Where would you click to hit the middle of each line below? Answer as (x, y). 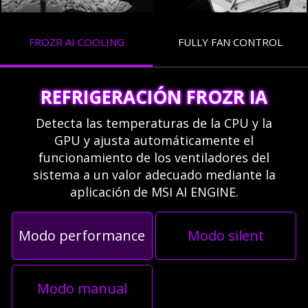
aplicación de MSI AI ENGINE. (154, 192)
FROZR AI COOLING (76, 42)
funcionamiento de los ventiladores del (154, 158)
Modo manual (82, 288)
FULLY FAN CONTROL (230, 42)
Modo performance (82, 236)
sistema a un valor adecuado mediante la (154, 175)
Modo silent (226, 236)
